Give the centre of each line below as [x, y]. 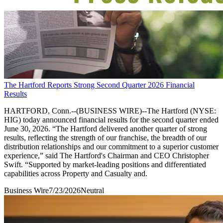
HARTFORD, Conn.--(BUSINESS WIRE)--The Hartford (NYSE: [110, 111]
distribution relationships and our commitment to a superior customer [111, 146]
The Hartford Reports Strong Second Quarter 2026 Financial [99, 85]
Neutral [92, 190]
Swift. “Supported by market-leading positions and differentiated [105, 164]
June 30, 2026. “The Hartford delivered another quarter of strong [106, 128]
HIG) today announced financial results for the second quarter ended [111, 119]
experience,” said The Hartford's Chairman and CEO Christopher [107, 155]
